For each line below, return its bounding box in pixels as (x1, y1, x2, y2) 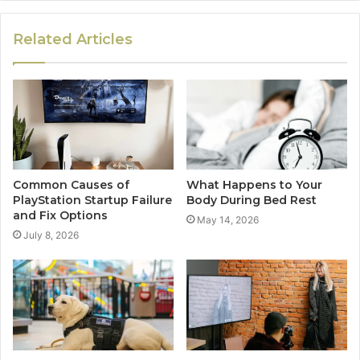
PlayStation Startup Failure (13, 193, 172, 208)
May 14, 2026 (197, 214, 259, 227)
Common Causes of (13, 178, 129, 193)
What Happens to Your (186, 178, 322, 193)
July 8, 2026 (23, 229, 79, 242)
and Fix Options (13, 208, 108, 223)
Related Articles (13, 30, 133, 48)
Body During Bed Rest (186, 193, 317, 208)
